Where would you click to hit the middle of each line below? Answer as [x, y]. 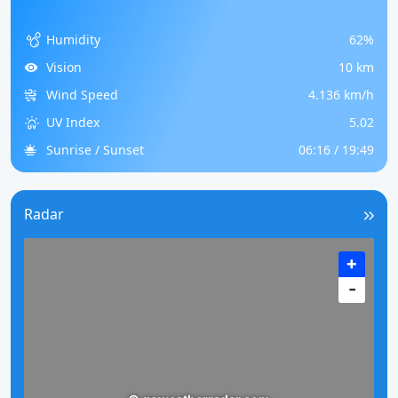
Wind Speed [82, 95]
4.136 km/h [341, 95]
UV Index [73, 122]
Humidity [73, 40]
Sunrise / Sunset [95, 150]
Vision [64, 67]
